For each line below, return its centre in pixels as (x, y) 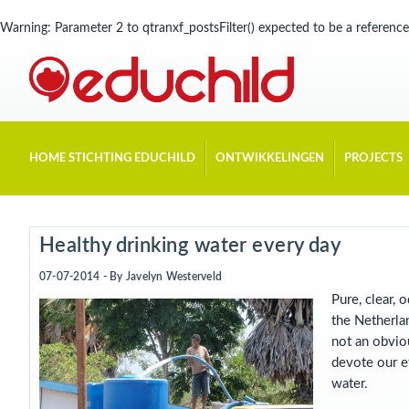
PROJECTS (373, 158)
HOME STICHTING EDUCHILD (112, 158)
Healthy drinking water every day (190, 246)
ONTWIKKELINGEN (270, 158)
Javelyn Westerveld (173, 277)
